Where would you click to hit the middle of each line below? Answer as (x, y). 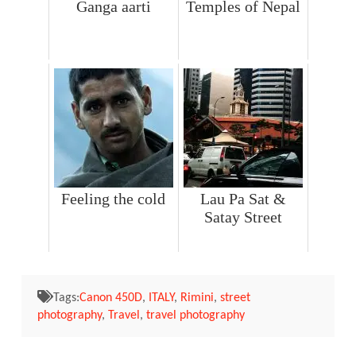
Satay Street (243, 217)
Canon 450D (110, 298)
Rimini (197, 298)
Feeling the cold (114, 199)
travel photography (195, 316)
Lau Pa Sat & (243, 199)
